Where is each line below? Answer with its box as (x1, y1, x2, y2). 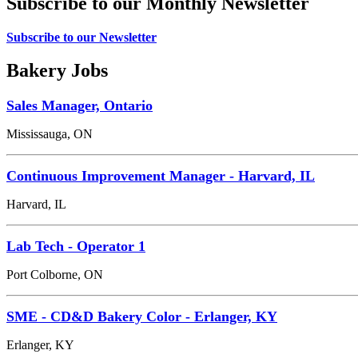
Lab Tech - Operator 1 (6, 238, 145, 255)
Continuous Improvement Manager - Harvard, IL (6, 168, 315, 185)
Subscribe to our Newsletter (6, 30, 157, 44)
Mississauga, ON (6, 127, 93, 141)
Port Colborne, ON (6, 268, 103, 282)
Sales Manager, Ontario (6, 97, 153, 114)
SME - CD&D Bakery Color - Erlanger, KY (6, 308, 277, 325)
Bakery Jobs (6, 60, 108, 82)
